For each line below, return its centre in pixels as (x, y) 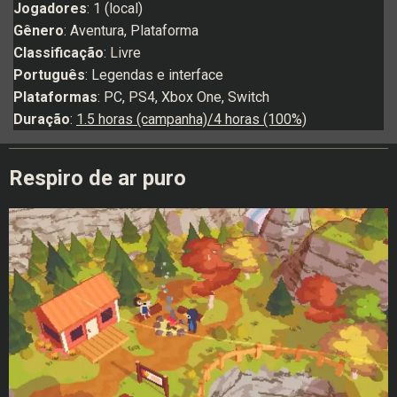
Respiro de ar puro (97, 178)
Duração (42, 119)
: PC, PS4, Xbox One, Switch (183, 97)
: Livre (122, 52)
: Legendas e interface (154, 74)
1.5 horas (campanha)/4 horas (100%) (191, 119)
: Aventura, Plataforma (131, 30)
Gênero (39, 30)
